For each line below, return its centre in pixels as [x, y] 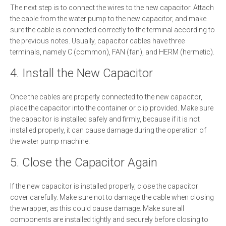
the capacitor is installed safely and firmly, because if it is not [105, 119]
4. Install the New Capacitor [81, 73]
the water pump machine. [50, 141]
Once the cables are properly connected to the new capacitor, [106, 97]
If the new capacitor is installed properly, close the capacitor [104, 186]
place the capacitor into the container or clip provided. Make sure [112, 108]
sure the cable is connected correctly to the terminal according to [112, 30]
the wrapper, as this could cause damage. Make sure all [97, 208]
